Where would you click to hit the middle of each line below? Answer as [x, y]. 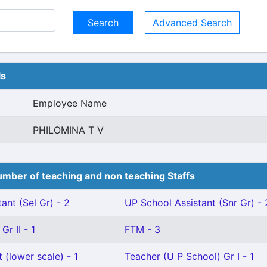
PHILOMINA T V [68, 130]
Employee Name [70, 103]
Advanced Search [192, 23]
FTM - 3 [142, 229]
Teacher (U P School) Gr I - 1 [189, 256]
